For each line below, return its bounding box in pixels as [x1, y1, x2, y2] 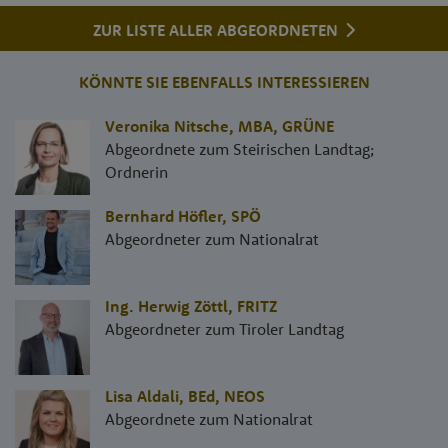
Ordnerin [105, 162, 168, 183]
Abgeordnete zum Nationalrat [105, 409, 313, 430]
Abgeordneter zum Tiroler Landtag [105, 319, 344, 340]
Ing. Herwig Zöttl [105, 296, 228, 317]
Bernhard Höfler [105, 206, 222, 227]
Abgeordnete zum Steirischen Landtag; [105, 139, 374, 160]
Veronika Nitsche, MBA [105, 116, 273, 137]
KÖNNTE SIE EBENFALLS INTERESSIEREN [78, 72, 370, 93]
